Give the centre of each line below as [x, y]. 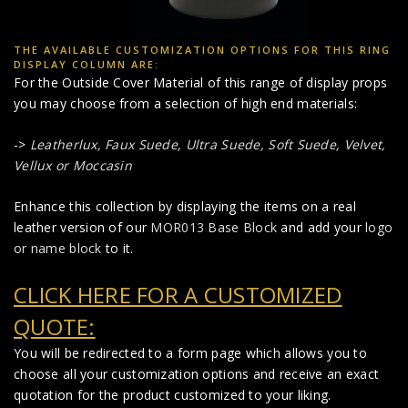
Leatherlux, [65, 145]
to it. [117, 249]
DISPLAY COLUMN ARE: [87, 65]
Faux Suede [142, 145]
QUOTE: [55, 327]
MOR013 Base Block [214, 228]
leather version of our [82, 228]
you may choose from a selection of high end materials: [186, 104]
